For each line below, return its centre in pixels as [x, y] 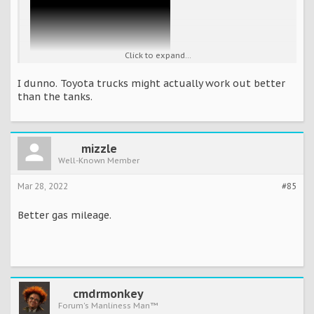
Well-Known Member [99, 161]
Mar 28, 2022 [43, 186]
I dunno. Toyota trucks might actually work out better [151, 83]
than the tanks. [55, 97]
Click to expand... [158, 55]
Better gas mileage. [64, 215]
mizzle [99, 149]
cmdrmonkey [108, 294]
